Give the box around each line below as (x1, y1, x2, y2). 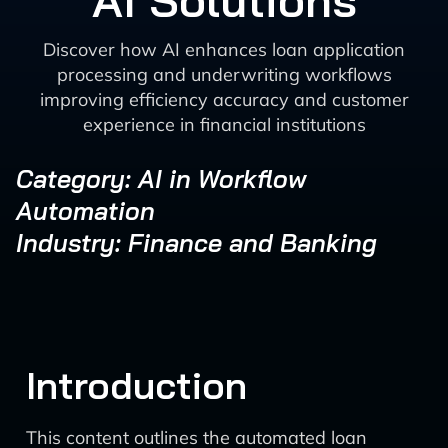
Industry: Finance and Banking (16, 227, 377, 258)
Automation (16, 195, 155, 226)
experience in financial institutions (82, 113, 366, 136)
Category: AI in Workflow (16, 163, 307, 194)
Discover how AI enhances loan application (43, 38, 405, 61)
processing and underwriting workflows (56, 63, 392, 86)
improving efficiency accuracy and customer (39, 88, 409, 111)
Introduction (26, 361, 247, 409)
